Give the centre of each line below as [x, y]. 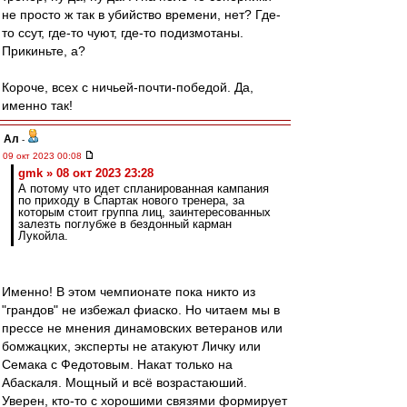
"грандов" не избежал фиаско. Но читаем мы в [141, 310]
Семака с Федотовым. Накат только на [117, 364]
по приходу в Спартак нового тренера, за [131, 200]
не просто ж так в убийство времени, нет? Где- [141, 15]
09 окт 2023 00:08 [44, 156]
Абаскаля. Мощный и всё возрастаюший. [124, 382]
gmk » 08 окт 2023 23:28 [86, 173]
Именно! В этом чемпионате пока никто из [129, 292]
